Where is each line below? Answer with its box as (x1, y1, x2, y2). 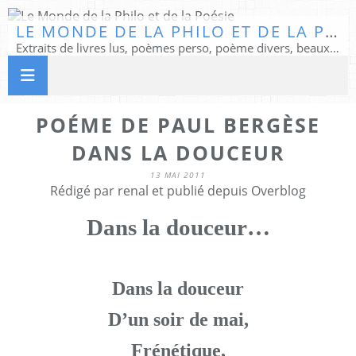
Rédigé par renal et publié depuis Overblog (50, 182, 306, 199)
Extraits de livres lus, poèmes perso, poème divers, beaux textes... (330, 40, 339, 56)
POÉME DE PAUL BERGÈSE (36, 111, 320, 138)
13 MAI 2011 (150, 169, 206, 180)
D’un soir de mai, (107, 309, 249, 330)
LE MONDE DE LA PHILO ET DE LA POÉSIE (325, 21, 338, 42)
